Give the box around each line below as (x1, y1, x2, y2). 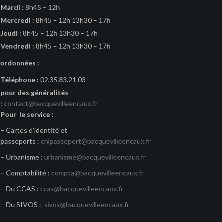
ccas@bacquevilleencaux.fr (40, 184, 123, 193)
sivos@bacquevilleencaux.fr (44, 200, 129, 209)
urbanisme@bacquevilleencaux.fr (44, 153, 146, 161)
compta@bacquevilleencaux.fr (51, 168, 144, 177)
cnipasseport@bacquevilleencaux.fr (41, 137, 151, 145)
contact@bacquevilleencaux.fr (4, 99, 98, 108)
